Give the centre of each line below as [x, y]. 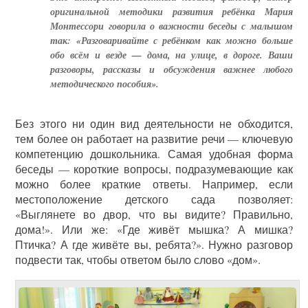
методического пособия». [105, 84]
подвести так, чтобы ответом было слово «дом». [138, 259]
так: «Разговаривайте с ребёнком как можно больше [172, 40]
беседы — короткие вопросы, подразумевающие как [154, 168]
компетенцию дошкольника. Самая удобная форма [154, 153]
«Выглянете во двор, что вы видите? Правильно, [154, 214]
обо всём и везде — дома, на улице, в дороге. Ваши [172, 55]
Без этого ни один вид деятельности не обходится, [154, 123]
